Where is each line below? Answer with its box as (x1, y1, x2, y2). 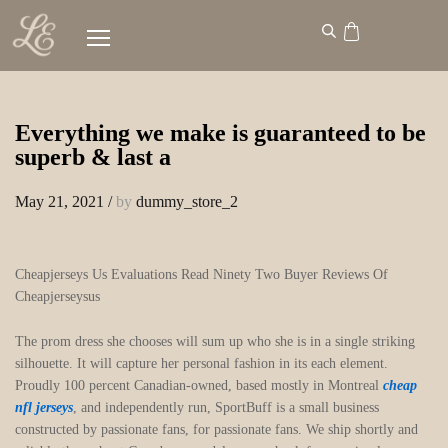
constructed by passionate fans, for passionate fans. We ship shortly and (15, 422, 418, 438)
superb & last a (15, 143, 171, 170)
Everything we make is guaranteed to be (15, 119, 426, 146)
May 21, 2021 (15, 192, 104, 210)
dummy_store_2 (136, 192, 238, 210)
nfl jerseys (15, 400, 73, 416)
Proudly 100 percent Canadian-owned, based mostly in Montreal (15, 378, 383, 394)
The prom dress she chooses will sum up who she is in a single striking (15, 334, 415, 350)
